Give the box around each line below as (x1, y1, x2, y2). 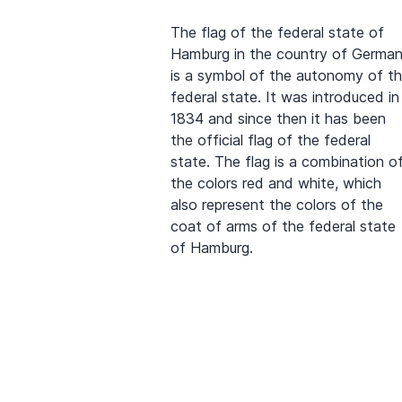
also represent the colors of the (170, 195, 383, 214)
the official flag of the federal (170, 130, 371, 149)
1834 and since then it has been (170, 109, 386, 127)
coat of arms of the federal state (170, 216, 396, 235)
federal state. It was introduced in (170, 87, 399, 106)
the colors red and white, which (170, 173, 381, 192)
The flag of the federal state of (170, 22, 384, 41)
